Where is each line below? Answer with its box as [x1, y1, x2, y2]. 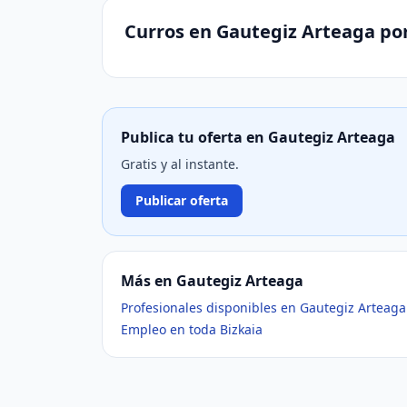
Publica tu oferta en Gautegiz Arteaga [121, 127, 395, 147]
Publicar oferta [135, 192, 228, 209]
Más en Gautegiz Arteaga [121, 271, 303, 291]
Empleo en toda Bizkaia [121, 321, 263, 338]
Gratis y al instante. [121, 155, 239, 173]
